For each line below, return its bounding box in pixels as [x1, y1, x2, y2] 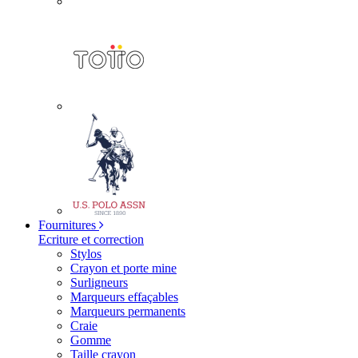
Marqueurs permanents [70, 304, 185, 318]
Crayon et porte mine [70, 261, 177, 275]
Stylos [70, 247, 101, 261]
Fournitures [38, 218, 96, 232]
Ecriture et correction [38, 233, 144, 246]
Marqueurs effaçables [70, 290, 178, 304]
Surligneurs [70, 276, 128, 289]
